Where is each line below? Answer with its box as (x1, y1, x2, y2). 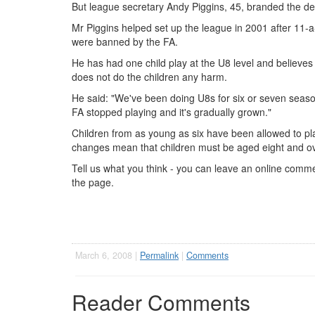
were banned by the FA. (72, 34, 178, 49)
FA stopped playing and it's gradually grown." (72, 105, 271, 119)
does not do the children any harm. (72, 70, 227, 84)
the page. (72, 175, 114, 189)
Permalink (140, 249, 179, 262)
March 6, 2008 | (75, 249, 140, 262)
